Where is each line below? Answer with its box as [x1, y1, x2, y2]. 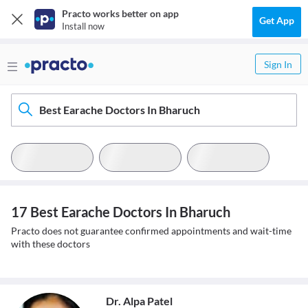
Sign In [264, 58, 292, 70]
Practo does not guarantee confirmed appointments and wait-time [11, 225, 291, 236]
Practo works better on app [62, 8, 179, 19]
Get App [259, 14, 294, 26]
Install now [62, 21, 104, 32]
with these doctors [11, 238, 90, 250]
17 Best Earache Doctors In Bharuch [11, 203, 230, 220]
